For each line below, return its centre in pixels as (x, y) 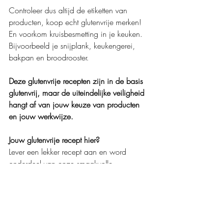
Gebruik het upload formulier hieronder (73, 187)
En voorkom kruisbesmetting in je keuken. (77, 34)
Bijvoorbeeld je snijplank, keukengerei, (73, 45)
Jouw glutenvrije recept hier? (55, 140)
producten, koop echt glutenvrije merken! (76, 22)
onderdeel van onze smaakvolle (62, 163)
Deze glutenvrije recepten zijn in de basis (77, 81)
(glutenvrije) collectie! (43, 175)
